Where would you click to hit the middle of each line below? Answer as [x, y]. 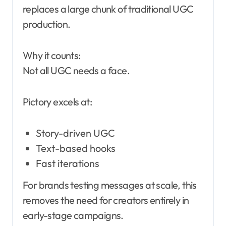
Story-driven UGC [75, 133]
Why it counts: [52, 55]
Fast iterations [67, 163]
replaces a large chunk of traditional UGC [108, 9]
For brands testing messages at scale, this [110, 185]
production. [47, 24]
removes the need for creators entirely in [106, 200]
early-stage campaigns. [73, 215]
